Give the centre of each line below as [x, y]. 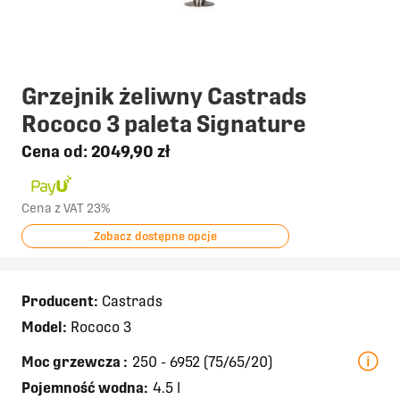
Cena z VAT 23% [66, 208]
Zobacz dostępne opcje [155, 236]
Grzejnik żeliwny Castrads [164, 96]
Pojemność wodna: [85, 387]
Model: [44, 327]
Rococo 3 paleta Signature [164, 123]
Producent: [60, 301]
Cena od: [56, 151]
